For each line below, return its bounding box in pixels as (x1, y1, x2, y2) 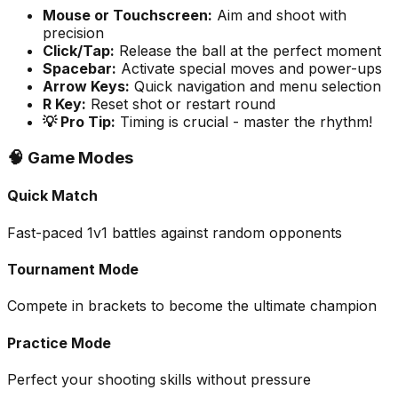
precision (43, 24, 104, 43)
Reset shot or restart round (91, 95, 275, 114)
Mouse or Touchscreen (43, 6, 208, 25)
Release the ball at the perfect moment (119, 42, 381, 60)
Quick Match (7, 187, 98, 205)
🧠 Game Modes (7, 147, 133, 169)
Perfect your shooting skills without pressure (7, 370, 311, 388)
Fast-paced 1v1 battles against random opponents (7, 223, 342, 242)
